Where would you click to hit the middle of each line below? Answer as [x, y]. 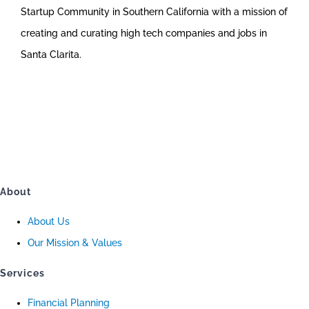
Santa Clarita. [51, 54]
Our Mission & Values [75, 243]
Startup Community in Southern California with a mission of [154, 12]
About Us [49, 221]
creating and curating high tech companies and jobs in [144, 33]
